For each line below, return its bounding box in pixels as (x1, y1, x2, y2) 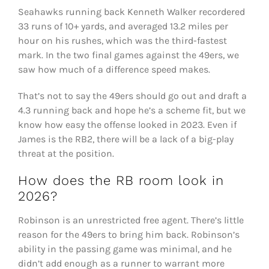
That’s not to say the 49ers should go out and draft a (17, 90, 247, 102)
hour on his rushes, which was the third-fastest (17, 35, 227, 47)
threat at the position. (17, 148, 114, 160)
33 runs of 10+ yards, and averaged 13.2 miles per (17, 20, 228, 32)
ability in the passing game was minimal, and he (17, 243, 232, 255)
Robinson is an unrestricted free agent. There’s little (17, 214, 244, 226)
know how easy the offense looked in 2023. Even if (17, 119, 237, 131)
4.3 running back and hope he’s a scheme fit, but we (17, 104, 246, 116)
